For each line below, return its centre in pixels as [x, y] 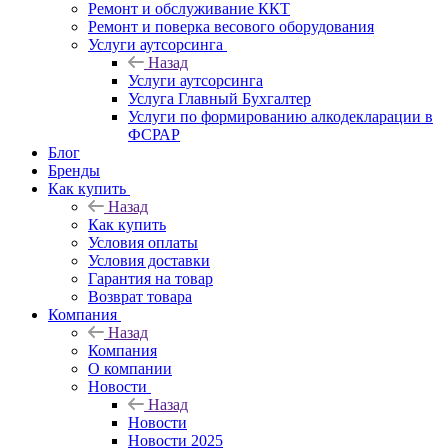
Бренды [74, 170]
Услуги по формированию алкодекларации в [280, 116]
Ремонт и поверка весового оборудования [231, 26]
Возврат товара [140, 296]
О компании [130, 368]
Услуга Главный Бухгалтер [219, 98]
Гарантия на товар [150, 278]
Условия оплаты [143, 242]
